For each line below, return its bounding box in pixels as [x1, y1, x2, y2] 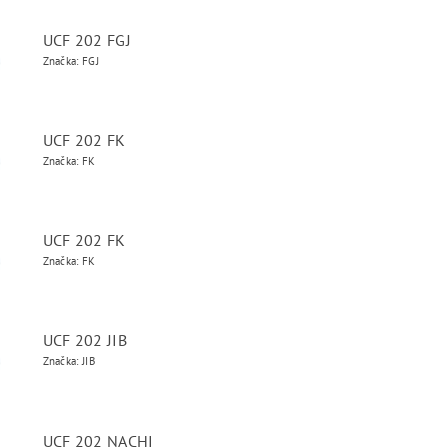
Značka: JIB [42, 354, 96, 368]
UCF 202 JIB [42, 330, 128, 350]
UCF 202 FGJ [42, 30, 132, 50]
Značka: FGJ [42, 54, 100, 68]
